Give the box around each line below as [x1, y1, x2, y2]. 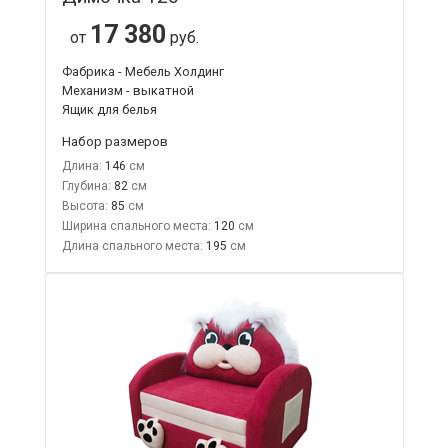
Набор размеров [61, 132, 168, 149]
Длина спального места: [61, 238, 203, 253]
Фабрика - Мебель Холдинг [61, 63, 224, 79]
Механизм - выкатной [61, 82, 194, 98]
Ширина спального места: [61, 218, 211, 233]
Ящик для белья [61, 101, 157, 117]
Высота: [61, 198, 108, 213]
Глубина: [61, 178, 111, 193]
